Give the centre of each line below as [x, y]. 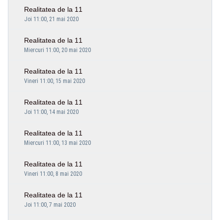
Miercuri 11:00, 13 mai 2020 [57, 143]
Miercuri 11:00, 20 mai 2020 [57, 50]
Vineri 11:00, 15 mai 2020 [55, 81]
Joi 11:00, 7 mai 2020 [50, 205]
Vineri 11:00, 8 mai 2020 [53, 174]
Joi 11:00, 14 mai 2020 [51, 112]
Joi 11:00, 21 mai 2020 [51, 19]
